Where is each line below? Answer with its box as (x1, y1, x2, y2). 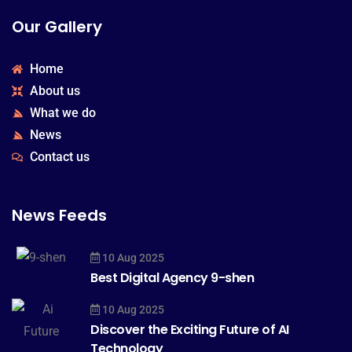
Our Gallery (12, 15, 102, 38)
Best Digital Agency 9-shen (90, 268, 255, 287)
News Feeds (12, 203, 107, 226)
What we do (29, 104, 96, 120)
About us (29, 82, 80, 98)
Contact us (29, 148, 90, 164)
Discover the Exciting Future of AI (90, 320, 289, 339)
